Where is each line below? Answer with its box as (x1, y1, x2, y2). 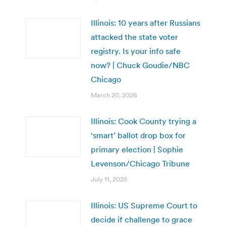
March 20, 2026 (91, 90, 137, 99)
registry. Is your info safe (91, 45, 181, 56)
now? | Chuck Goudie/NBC (91, 60, 190, 70)
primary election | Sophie (91, 144, 183, 154)
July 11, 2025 (91, 175, 127, 184)
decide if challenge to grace (91, 214, 192, 224)
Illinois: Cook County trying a (91, 116, 196, 126)
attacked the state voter (91, 31, 178, 42)
